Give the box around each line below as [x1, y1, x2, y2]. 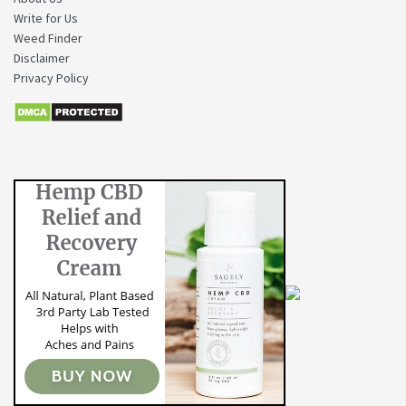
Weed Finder [14, 30, 82, 47]
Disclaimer [14, 50, 70, 67]
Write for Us [14, 10, 78, 27]
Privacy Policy [14, 70, 89, 87]
